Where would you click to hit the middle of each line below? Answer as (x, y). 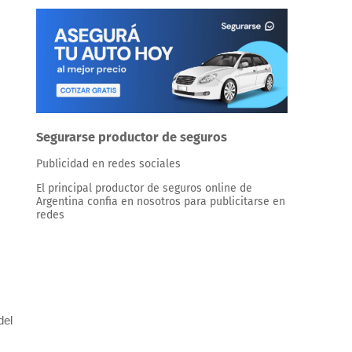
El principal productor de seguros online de (144, 189)
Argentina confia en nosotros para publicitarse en (161, 202)
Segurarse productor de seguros (132, 137)
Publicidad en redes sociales (108, 164)
